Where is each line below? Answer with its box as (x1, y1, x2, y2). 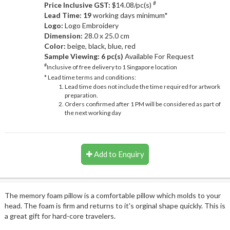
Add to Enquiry (92, 149, 144, 159)
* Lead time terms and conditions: (44, 73, 136, 81)
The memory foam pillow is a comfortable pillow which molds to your (4, 190, 221, 200)
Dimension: (44, 31, 84, 40)
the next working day (64, 108, 121, 117)
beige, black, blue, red (67, 41, 136, 50)
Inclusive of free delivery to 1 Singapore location (46, 63, 177, 71)
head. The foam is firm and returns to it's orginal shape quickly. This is (4, 201, 225, 210)
